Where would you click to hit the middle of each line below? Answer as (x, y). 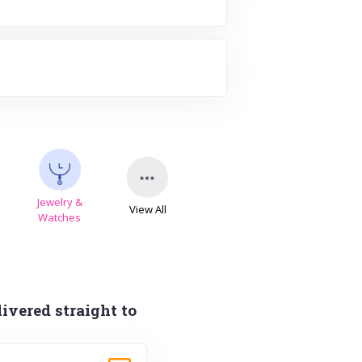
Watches (60, 217)
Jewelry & (59, 202)
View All (148, 209)
